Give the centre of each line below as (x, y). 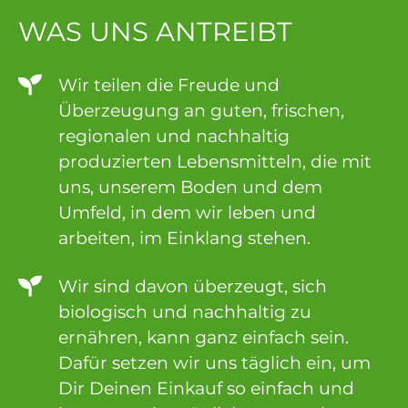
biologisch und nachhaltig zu (184, 312)
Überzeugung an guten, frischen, (201, 111)
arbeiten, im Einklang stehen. (184, 239)
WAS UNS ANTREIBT (155, 32)
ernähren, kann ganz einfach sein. (203, 338)
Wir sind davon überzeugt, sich (192, 287)
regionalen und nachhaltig (173, 137)
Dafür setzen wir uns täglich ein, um (214, 363)
